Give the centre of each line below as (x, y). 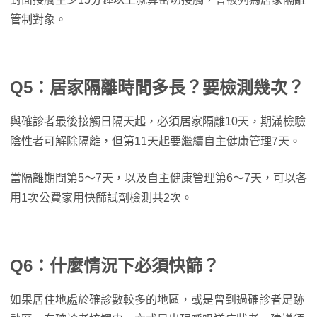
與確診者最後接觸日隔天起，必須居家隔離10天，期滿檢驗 (158, 122)
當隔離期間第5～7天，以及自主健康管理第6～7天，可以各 (158, 178)
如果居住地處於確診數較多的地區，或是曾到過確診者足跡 (157, 300)
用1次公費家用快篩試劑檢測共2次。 (101, 198)
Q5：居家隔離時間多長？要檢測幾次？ (157, 88)
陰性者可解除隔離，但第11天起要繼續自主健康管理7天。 (155, 142)
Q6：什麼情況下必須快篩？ (115, 266)
